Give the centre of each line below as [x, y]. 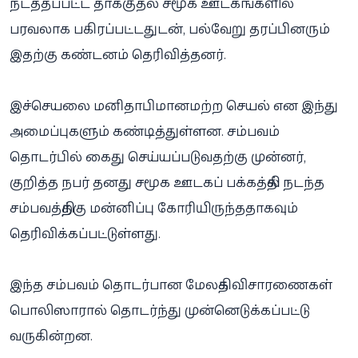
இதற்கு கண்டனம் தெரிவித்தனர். [118, 55]
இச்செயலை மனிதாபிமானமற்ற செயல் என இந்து [174, 106]
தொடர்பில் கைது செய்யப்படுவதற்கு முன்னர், [158, 157]
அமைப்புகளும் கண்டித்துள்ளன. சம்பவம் [145, 131]
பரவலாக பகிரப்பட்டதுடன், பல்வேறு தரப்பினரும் [170, 29]
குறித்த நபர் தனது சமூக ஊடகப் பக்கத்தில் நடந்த [167, 183]
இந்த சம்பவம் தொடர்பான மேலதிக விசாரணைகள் [171, 285]
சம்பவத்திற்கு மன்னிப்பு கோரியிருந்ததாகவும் [154, 208]
